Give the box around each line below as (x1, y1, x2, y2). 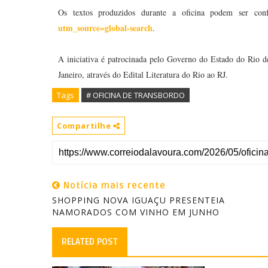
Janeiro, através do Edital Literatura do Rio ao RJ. (58, 69, 228, 80)
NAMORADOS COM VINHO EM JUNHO (52, 206, 220, 218)
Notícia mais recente (60, 180, 166, 191)
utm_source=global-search (58, 22, 153, 34)
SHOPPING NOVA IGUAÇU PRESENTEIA (52, 194, 225, 206)
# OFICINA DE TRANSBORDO (86, 90, 185, 100)
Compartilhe (57, 120, 114, 131)
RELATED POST (62, 236, 118, 247)
